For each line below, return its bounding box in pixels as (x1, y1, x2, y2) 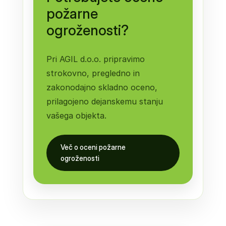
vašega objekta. (46, 110, 106, 121)
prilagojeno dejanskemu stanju (46, 96, 163, 106)
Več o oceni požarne (60, 142, 126, 151)
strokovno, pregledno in (46, 68, 140, 78)
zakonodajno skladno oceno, (46, 82, 157, 92)
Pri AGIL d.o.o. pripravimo (46, 53, 145, 64)
